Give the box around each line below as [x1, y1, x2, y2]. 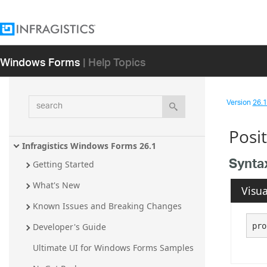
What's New [33, 179, 80, 191]
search [27, 92, 59, 111]
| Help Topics [83, 48, 146, 75]
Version [226, 95, 253, 111]
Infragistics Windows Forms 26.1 [22, 139, 156, 151]
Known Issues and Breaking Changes [33, 200, 182, 212]
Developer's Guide [33, 221, 106, 233]
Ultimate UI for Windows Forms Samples [33, 242, 194, 254]
